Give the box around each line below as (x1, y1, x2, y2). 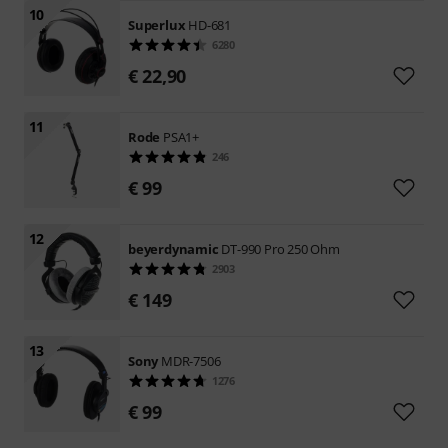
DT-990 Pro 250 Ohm (221, 239, 340, 258)
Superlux (128, 15, 186, 34)
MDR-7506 (161, 351, 221, 370)
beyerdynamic (128, 239, 219, 258)
